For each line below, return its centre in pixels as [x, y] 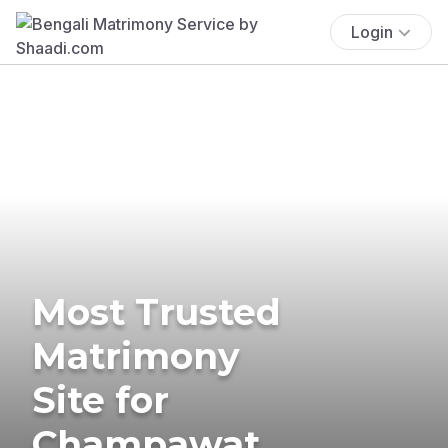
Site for [100, 399]
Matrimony [136, 355]
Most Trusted [156, 311]
